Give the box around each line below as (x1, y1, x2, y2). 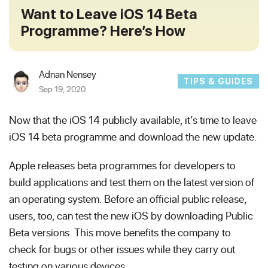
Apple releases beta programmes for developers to (9, 158, 236, 172)
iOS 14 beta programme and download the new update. (9, 129, 257, 144)
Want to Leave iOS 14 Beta (21, 5, 197, 23)
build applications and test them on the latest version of (9, 175, 254, 189)
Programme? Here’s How (21, 22, 185, 39)
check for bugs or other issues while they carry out (9, 242, 235, 256)
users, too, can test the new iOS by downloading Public (9, 208, 253, 223)
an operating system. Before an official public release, (9, 191, 246, 206)
